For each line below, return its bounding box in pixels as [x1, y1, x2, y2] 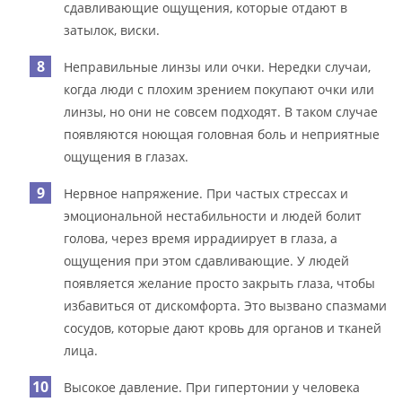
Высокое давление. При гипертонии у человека [64, 378, 361, 396]
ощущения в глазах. [64, 147, 189, 165]
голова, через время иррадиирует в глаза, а [64, 229, 338, 247]
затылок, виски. [64, 21, 161, 39]
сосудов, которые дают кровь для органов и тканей [64, 319, 382, 336]
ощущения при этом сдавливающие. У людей [64, 251, 350, 269]
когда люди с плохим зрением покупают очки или [64, 80, 375, 98]
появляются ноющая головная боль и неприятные [64, 125, 380, 143]
